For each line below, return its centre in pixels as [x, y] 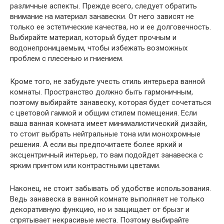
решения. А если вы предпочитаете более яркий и [96, 144]
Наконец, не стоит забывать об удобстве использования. [110, 188]
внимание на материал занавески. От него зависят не [102, 16]
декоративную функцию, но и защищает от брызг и [100, 209]
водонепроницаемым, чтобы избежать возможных [99, 48]
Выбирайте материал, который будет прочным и [93, 37]
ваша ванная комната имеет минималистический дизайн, [108, 123]
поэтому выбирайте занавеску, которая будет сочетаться [110, 102]
